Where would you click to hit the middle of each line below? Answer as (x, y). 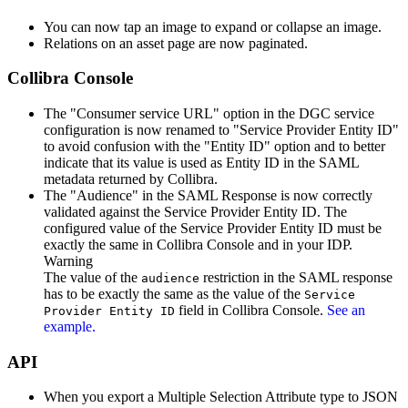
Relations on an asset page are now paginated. (176, 43)
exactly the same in (100, 245)
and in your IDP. (303, 245)
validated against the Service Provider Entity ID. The (195, 212)
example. (70, 326)
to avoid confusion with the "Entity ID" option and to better (214, 146)
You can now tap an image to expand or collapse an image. (213, 26)
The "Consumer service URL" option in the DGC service (209, 113)
